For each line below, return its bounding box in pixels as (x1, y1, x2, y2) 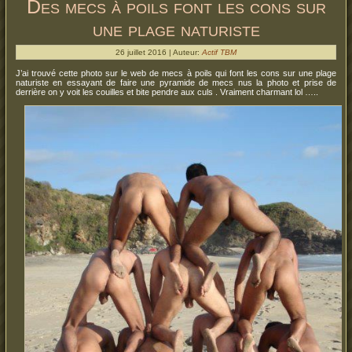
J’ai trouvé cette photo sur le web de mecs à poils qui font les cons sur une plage (16, 68, 336, 78)
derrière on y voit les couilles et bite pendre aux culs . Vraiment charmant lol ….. (16, 87, 318, 97)
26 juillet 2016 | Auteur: (115, 48, 202, 57)
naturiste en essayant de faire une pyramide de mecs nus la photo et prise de (16, 78, 336, 87)
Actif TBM (202, 48, 236, 57)
